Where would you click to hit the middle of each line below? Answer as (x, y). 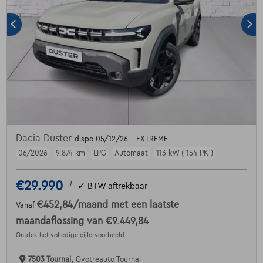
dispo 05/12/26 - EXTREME (121, 139)
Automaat (131, 153)
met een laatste (145, 205)
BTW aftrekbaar (117, 186)
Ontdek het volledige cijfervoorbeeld (70, 235)
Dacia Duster (45, 139)
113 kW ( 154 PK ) (184, 153)
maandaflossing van (60, 221)
